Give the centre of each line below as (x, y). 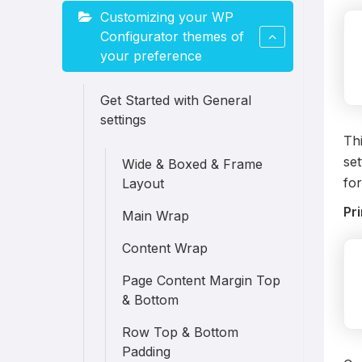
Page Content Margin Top (202, 280)
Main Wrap (156, 216)
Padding (147, 351)
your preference (152, 56)
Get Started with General (176, 100)
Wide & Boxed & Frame (193, 164)
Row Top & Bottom (181, 332)
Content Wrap (165, 248)
